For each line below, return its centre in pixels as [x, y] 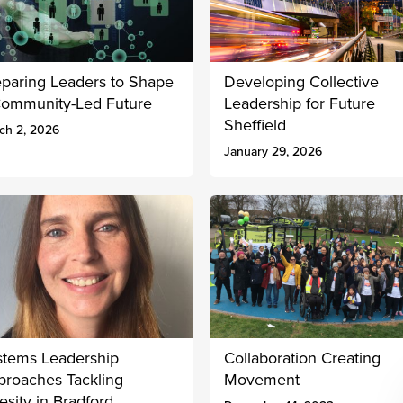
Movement [262, 379]
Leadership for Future [300, 104]
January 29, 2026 [273, 152]
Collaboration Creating [302, 358]
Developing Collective [301, 82]
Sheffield [255, 125]
